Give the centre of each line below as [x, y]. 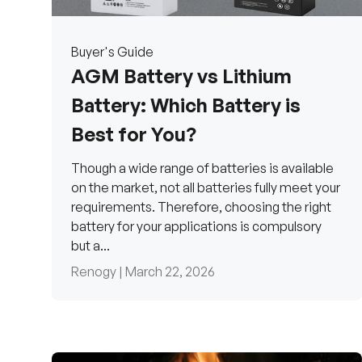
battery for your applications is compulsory [196, 227]
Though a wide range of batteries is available [202, 168]
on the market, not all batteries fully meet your [206, 188]
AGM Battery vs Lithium [181, 76]
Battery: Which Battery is [186, 105]
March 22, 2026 [170, 272]
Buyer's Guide [112, 52]
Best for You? [134, 135]
